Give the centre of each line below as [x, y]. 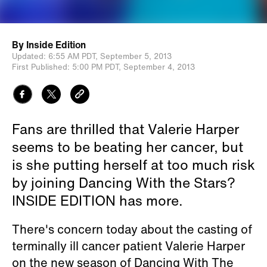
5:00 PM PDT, [97, 67]
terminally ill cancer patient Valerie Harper [128, 246]
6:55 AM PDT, [73, 56]
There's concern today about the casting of [132, 229]
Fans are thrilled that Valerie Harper [125, 129]
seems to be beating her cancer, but [128, 147]
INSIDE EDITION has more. [97, 200]
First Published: [41, 67]
